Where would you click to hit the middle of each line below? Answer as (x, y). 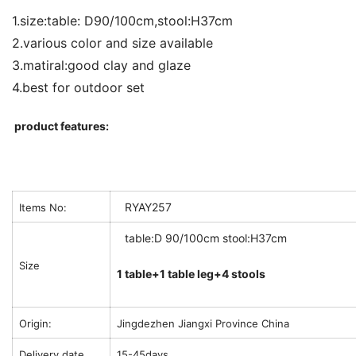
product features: (62, 126)
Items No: (43, 207)
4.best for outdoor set (78, 87)
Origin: (35, 323)
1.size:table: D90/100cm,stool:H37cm (122, 21)
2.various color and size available (112, 43)
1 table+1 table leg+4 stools (191, 274)
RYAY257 (148, 207)
